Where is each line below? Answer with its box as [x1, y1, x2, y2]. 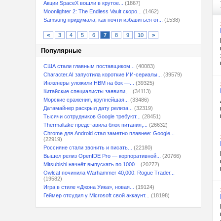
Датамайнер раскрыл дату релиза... [43, 105, 133, 111]
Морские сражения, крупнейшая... [43, 97, 129, 103]
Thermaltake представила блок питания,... [43, 122, 147, 128]
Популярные [41, 47, 81, 54]
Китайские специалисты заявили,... [43, 88, 131, 94]
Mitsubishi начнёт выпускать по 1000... [43, 161, 139, 167]
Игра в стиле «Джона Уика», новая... [43, 184, 134, 190]
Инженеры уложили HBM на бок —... [43, 80, 134, 86]
